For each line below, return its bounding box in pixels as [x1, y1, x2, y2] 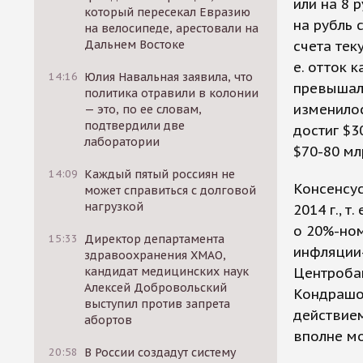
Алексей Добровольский [84, 280, 228, 295]
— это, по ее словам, [84, 102, 203, 117]
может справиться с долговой [84, 183, 257, 198]
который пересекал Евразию [84, 5, 251, 19]
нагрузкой [84, 199, 144, 214]
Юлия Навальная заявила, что [84, 70, 254, 84]
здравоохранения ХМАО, [84, 248, 227, 263]
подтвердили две [84, 118, 186, 133]
